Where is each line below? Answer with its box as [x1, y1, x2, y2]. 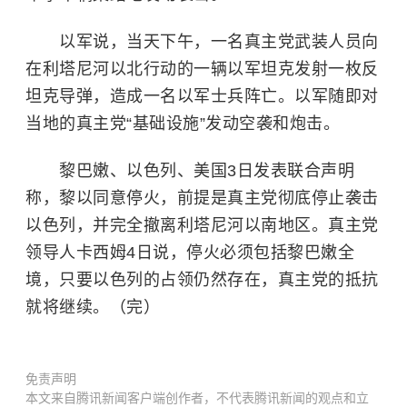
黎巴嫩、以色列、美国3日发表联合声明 [25, 162, 354, 180]
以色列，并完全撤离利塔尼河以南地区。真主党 [25, 216, 379, 234]
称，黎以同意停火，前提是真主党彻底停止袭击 [25, 189, 379, 207]
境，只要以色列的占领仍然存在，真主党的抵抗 [25, 271, 379, 289]
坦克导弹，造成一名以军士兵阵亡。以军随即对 [25, 87, 379, 105]
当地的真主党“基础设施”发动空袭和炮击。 [25, 114, 340, 133]
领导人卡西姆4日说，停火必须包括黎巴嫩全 [25, 243, 354, 262]
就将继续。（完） [25, 298, 160, 316]
